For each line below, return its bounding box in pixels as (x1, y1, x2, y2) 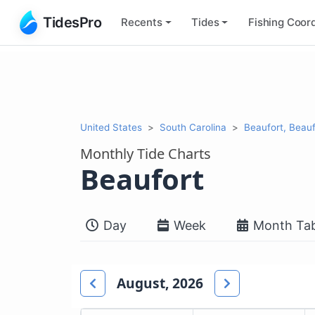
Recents (121, 15, 162, 29)
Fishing (248, 15, 284, 29)
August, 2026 (117, 274, 203, 293)
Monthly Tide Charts (80, 143, 211, 163)
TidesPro (43, 13, 101, 31)
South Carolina (160, 121, 226, 133)
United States (80, 121, 142, 133)
